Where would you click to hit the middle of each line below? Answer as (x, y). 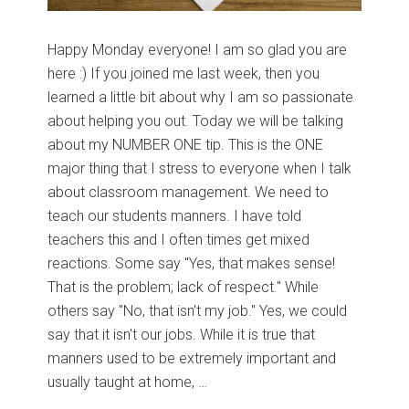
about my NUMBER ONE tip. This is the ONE (186, 144)
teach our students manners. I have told (175, 215)
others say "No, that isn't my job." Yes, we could (198, 310)
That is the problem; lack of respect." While (184, 287)
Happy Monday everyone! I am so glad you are (198, 49)
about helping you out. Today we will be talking (196, 121)
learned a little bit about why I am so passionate (201, 97)
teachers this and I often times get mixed (179, 239)
